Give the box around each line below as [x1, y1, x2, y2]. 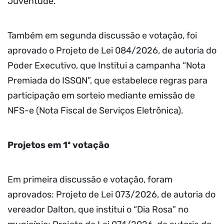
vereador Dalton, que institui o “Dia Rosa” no [7, 204, 188, 215]
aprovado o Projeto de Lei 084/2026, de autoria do [7, 44, 216, 56]
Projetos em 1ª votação [7, 139, 109, 151]
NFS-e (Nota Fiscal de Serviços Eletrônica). [7, 104, 183, 116]
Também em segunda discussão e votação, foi [7, 29, 197, 41]
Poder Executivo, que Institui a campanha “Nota [7, 59, 205, 71]
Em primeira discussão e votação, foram [7, 174, 172, 185]
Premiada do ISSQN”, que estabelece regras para [7, 74, 207, 86]
